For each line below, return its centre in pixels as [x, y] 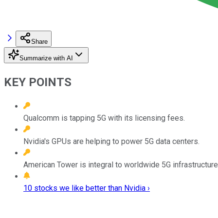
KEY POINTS [38, 82]
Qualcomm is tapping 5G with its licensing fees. [104, 118]
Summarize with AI [46, 58]
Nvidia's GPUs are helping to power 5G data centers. [111, 141]
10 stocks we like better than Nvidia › [87, 188]
